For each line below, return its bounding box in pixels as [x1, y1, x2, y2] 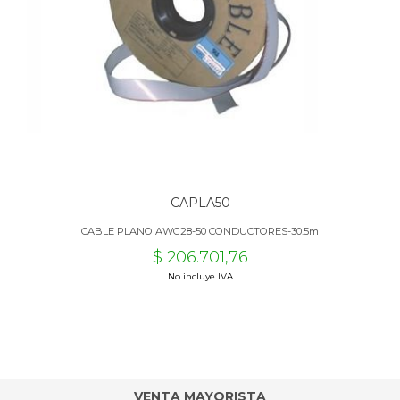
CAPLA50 [170, 195, 230, 211]
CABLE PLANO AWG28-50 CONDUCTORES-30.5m [81, 225, 319, 237]
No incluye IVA [167, 271, 233, 282]
